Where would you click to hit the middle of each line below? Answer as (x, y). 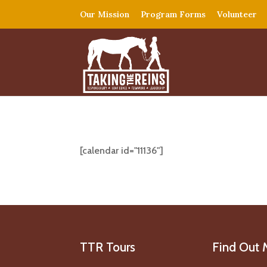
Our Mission (105, 14)
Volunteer (237, 14)
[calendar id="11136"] (122, 150)
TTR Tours (108, 247)
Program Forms (173, 14)
